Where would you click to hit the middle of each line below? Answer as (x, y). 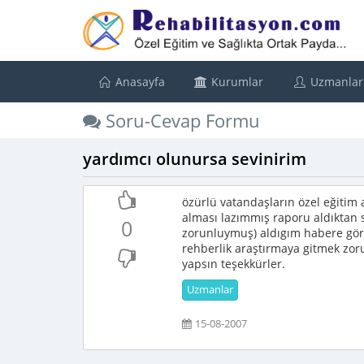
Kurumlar (236, 82)
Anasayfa (138, 82)
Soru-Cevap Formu (180, 120)
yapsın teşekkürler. (234, 264)
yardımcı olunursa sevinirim (195, 159)
